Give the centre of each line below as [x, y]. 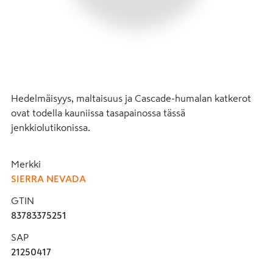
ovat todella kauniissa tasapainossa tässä [98, 112]
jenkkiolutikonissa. [51, 127]
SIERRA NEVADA [48, 178]
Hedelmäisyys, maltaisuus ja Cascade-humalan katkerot [131, 98]
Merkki [26, 164]
